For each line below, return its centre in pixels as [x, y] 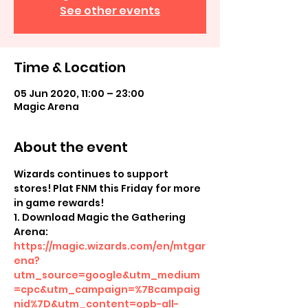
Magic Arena [46, 107]
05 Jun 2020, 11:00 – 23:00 [79, 93]
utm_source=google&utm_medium [107, 275]
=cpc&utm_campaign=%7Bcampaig [107, 289]
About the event [71, 147]
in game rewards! [59, 203]
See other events [110, 11]
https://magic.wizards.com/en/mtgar [110, 246]
